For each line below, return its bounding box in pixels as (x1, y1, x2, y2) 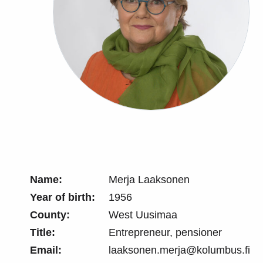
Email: (30, 244, 62, 256)
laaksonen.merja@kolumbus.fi (109, 244, 250, 256)
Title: (30, 226, 55, 238)
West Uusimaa (109, 208, 177, 221)
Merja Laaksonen (109, 173, 190, 186)
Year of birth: (30, 191, 95, 203)
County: (30, 208, 70, 221)
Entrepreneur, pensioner (109, 226, 222, 238)
